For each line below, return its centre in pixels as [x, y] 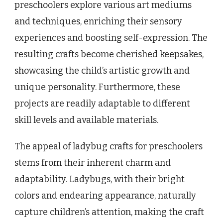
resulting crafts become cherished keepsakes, [109, 55]
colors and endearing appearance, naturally [105, 196]
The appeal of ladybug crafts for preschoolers [109, 147]
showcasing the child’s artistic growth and [102, 71]
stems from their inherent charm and [93, 163]
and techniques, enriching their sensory [98, 22]
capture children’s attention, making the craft [109, 212]
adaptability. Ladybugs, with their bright [100, 179]
